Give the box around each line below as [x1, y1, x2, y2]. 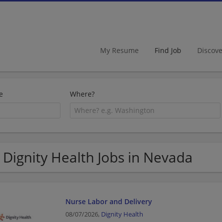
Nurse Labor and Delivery [65, 196, 152, 206]
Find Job [155, 45, 181, 55]
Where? [70, 89, 95, 99]
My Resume [100, 45, 139, 55]
